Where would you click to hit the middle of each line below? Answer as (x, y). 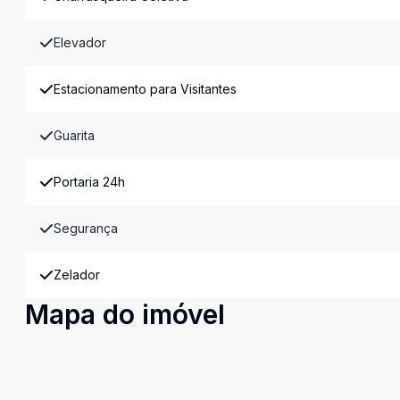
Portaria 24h (89, 182)
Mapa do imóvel (125, 314)
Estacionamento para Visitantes (145, 89)
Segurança (86, 228)
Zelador (77, 275)
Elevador (80, 42)
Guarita (74, 135)
